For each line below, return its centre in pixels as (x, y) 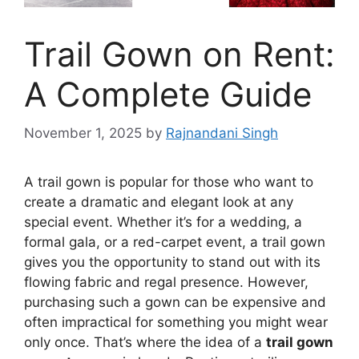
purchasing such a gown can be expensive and (175, 303)
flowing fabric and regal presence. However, (166, 282)
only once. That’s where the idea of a (145, 343)
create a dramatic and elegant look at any (159, 202)
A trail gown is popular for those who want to (169, 182)
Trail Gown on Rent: (179, 54)
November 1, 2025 (83, 133)
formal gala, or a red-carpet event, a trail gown (175, 242)
